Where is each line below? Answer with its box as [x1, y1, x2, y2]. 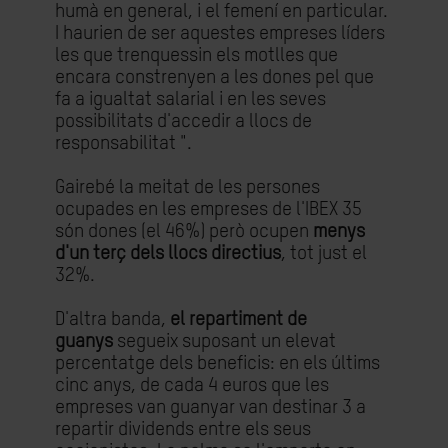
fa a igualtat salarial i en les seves [55, 90, 326, 109]
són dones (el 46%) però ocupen [55, 222, 309, 241]
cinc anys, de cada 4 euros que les [55, 376, 329, 395]
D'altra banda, [55, 310, 166, 329]
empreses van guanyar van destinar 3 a [55, 398, 366, 417]
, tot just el [281, 244, 367, 263]
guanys [55, 332, 113, 351]
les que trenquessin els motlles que [55, 46, 338, 65]
